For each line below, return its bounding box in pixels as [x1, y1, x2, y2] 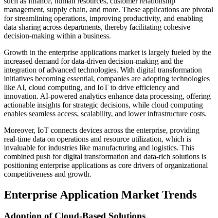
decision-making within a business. [4, 31, 111, 40]
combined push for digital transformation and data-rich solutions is [4, 152, 206, 161]
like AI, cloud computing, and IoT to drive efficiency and [4, 83, 179, 91]
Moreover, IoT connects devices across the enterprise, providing [4, 126, 200, 134]
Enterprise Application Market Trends [4, 188, 197, 201]
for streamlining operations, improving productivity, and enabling [4, 14, 203, 22]
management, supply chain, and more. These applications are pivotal [4, 5, 213, 14]
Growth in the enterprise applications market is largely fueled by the [4, 48, 211, 56]
